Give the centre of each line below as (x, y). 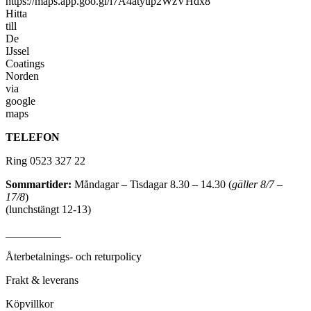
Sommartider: (39, 185)
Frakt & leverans (42, 280)
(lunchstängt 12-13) (48, 210)
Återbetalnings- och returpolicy (74, 257)
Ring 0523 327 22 (45, 161)
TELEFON (33, 137)
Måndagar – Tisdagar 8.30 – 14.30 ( (152, 185)
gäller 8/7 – (257, 185)
